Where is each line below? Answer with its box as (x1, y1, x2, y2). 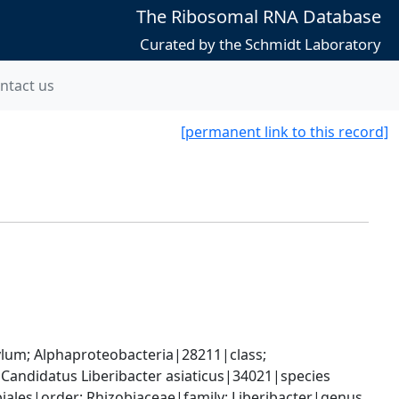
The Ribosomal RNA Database (135, 4, 381, 28)
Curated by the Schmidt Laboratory (139, 34, 381, 54)
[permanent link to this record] (181, 122, 388, 142)
